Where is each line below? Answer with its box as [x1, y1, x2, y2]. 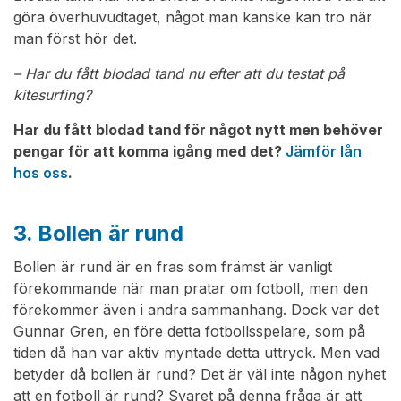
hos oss [13, 164, 68, 183]
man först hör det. [13, 30, 137, 48]
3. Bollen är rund [13, 220, 183, 247]
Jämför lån [286, 142, 362, 161]
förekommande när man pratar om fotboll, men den [13, 279, 368, 298]
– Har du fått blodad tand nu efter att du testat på [13, 64, 345, 83]
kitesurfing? [13, 86, 91, 105]
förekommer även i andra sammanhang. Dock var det [13, 301, 379, 320]
